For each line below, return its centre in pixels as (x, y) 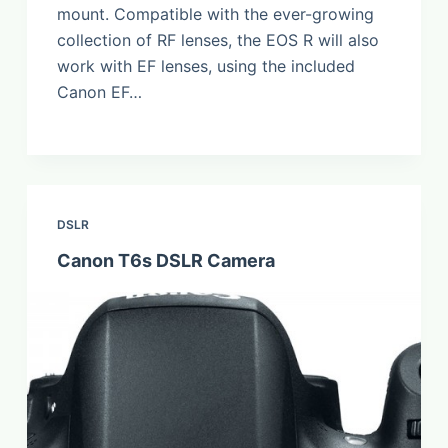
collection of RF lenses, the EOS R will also (217, 40)
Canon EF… (99, 92)
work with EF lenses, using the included (205, 66)
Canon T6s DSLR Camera (165, 261)
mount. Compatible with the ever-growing (215, 14)
